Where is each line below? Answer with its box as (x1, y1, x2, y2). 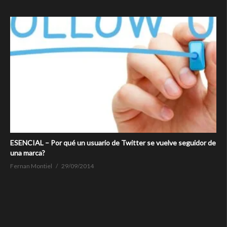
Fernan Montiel (10, 162, 52, 170)
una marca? (10, 148, 45, 158)
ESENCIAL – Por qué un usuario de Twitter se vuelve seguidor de (10, 138, 216, 147)
